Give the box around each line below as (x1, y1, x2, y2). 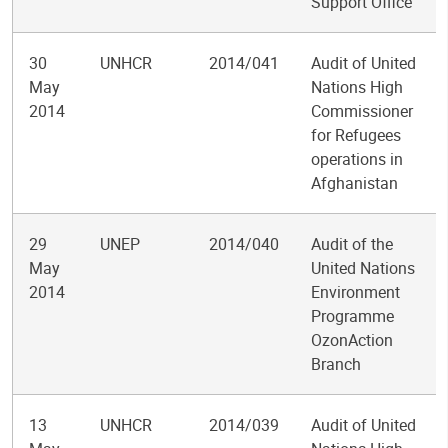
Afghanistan (311, 172, 398, 194)
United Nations (311, 257, 415, 279)
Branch (311, 353, 361, 375)
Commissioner (311, 100, 413, 122)
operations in (311, 148, 403, 170)
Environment (311, 281, 400, 303)
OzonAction (311, 329, 393, 351)
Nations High (311, 76, 403, 98)
